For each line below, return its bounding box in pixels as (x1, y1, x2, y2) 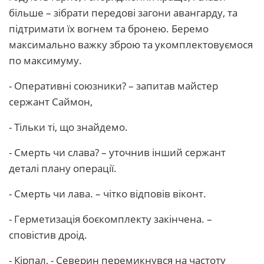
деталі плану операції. (9, 161, 117, 175)
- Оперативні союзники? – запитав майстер (9, 79, 218, 93)
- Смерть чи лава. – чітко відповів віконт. (9, 187, 206, 200)
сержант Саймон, (9, 95, 93, 108)
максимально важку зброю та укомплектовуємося (9, 38, 253, 51)
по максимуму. (9, 54, 82, 67)
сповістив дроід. (9, 228, 87, 242)
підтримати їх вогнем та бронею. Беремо (9, 22, 209, 35)
